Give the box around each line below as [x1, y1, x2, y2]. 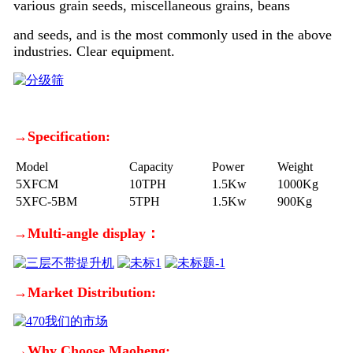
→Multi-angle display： [13, 225, 160, 241]
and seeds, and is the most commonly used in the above [13, 26, 332, 43]
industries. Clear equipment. [13, 43, 175, 59]
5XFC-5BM [15, 194, 77, 208]
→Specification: [13, 128, 110, 144]
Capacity [128, 159, 173, 173]
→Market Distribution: [13, 284, 156, 300]
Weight [277, 159, 313, 173]
